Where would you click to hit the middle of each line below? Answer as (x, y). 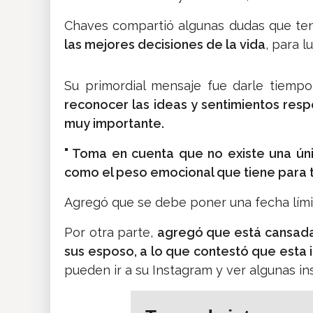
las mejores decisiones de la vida (165, 45)
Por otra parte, (111, 233)
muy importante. (114, 124)
